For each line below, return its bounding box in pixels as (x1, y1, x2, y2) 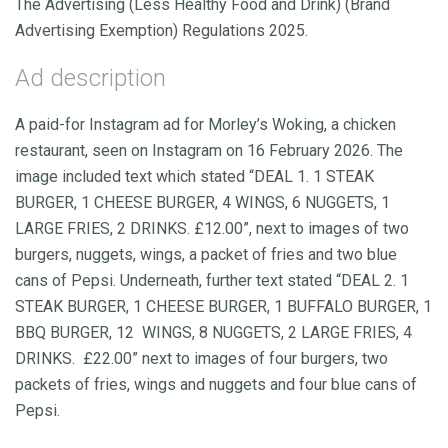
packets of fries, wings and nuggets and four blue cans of (15, 374, 417, 394)
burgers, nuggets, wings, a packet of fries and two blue (15, 244, 397, 264)
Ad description (15, 63, 166, 92)
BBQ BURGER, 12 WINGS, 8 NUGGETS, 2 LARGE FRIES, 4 (15, 322, 412, 342)
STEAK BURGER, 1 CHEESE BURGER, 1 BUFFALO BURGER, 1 (15, 296, 432, 316)
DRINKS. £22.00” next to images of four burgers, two (15, 348, 388, 368)
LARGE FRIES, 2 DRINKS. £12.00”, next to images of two (15, 218, 409, 238)
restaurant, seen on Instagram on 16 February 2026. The (15, 140, 403, 160)
